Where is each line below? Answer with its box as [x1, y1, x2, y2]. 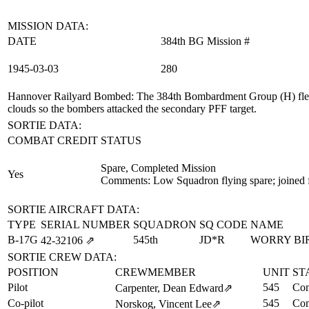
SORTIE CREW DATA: [8, 251, 117, 263]
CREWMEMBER [115, 266, 196, 278]
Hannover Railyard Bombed [8, 90, 131, 102]
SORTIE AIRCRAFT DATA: [8, 203, 139, 215]
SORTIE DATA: [8, 119, 81, 131]
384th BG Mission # [161, 35, 250, 47]
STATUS [101, 134, 141, 146]
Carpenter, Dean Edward [115, 282, 223, 294]
